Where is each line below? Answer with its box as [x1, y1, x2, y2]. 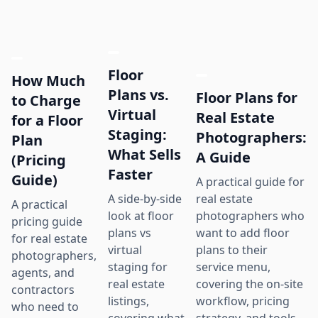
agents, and [11, 264, 75, 280]
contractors [11, 281, 75, 297]
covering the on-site [196, 275, 303, 292]
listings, [108, 293, 149, 309]
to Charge [11, 90, 81, 110]
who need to [11, 298, 79, 314]
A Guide [196, 147, 251, 167]
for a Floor [11, 110, 83, 130]
